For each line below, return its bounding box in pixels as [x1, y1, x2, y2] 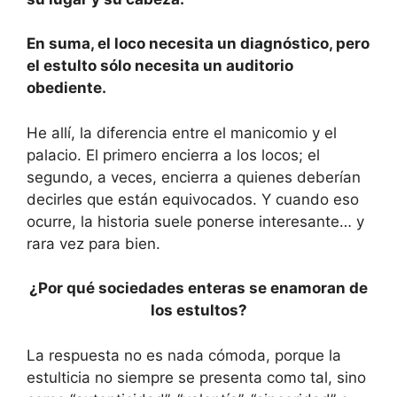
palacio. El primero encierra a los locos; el [27, 145, 320, 164]
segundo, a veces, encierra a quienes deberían [27, 167, 361, 186]
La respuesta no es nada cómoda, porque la [27, 346, 341, 364]
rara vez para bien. [27, 234, 160, 253]
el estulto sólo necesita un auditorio [27, 57, 293, 75]
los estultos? [150, 301, 247, 320]
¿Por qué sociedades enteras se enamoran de [29, 279, 368, 298]
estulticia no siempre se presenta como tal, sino [27, 368, 366, 386]
